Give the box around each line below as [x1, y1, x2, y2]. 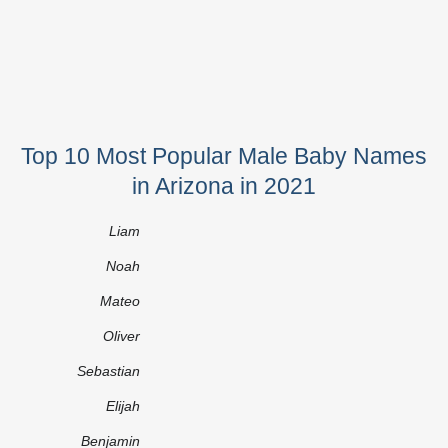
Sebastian [77, 362, 140, 379]
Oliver [103, 327, 140, 344]
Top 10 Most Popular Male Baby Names [21, 142, 427, 169]
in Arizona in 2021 [132, 172, 316, 199]
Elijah [106, 397, 140, 414]
